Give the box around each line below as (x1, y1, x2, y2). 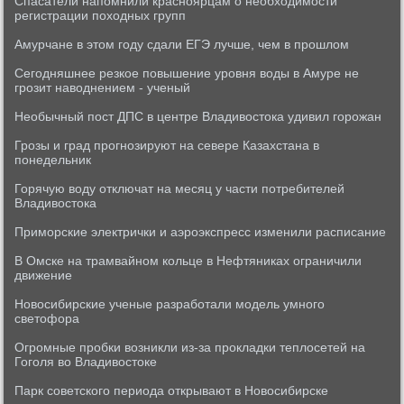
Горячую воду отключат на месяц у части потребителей (14, 181, 345, 196)
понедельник (14, 152, 92, 167)
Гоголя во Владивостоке (14, 354, 158, 369)
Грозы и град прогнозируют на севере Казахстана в (14, 138, 320, 152)
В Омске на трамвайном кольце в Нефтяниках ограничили (14, 253, 363, 268)
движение (14, 268, 73, 282)
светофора (14, 311, 80, 326)
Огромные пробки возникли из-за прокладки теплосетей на (14, 340, 366, 354)
